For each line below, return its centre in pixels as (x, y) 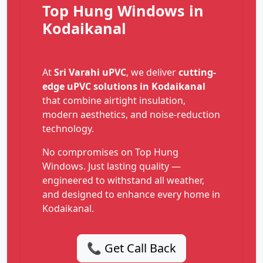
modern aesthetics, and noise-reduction (131, 115)
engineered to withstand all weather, (123, 181)
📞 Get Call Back (131, 248)
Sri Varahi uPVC (90, 73)
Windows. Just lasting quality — (112, 166)
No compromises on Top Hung (110, 152)
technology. (68, 129)
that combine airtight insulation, (114, 101)
